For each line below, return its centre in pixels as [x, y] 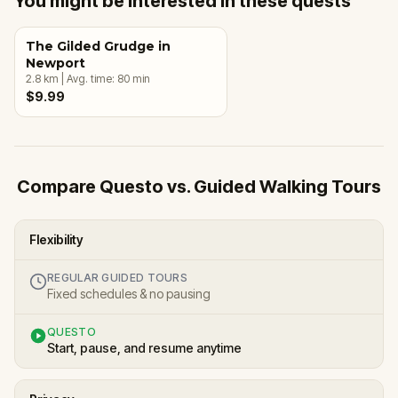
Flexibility [56, 239]
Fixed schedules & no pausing [129, 293]
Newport [56, 63]
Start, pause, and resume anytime [144, 347]
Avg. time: [92, 78]
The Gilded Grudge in [98, 46]
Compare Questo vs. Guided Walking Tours [199, 186]
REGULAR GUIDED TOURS [117, 277]
